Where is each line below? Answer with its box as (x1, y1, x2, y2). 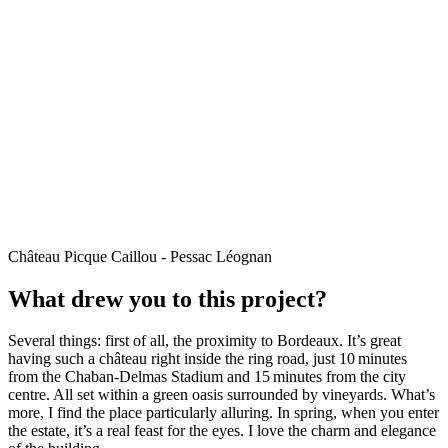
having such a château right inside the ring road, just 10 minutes (8, 350, 407, 368)
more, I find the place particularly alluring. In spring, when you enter (8, 404, 439, 422)
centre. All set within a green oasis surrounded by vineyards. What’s (8, 386, 435, 404)
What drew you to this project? (8, 285, 327, 312)
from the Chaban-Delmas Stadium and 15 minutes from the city (8, 368, 406, 386)
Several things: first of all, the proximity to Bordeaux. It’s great (8, 332, 401, 350)
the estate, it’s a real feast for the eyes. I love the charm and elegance (8, 422, 436, 440)
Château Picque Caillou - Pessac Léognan (8, 247, 272, 265)
